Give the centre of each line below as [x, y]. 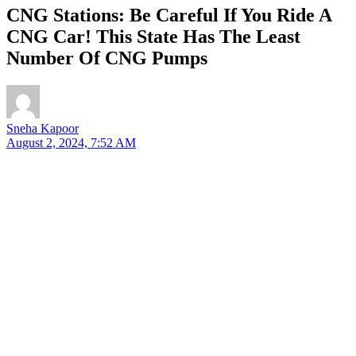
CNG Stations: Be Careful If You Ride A [169, 15]
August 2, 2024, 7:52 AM [71, 142]
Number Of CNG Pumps [107, 58]
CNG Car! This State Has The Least [153, 36]
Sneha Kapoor [43, 128]
